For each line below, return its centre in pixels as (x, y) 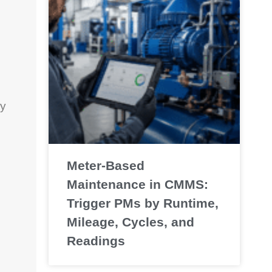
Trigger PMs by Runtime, (142, 203)
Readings (96, 240)
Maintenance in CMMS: (137, 184)
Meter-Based (105, 165)
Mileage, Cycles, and (130, 222)
